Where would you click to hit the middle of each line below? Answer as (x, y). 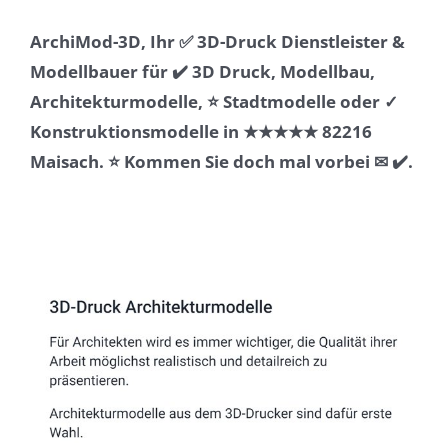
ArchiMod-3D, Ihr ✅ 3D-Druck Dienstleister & (217, 41)
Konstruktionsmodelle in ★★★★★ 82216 (201, 131)
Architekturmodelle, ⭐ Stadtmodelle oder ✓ (214, 101)
